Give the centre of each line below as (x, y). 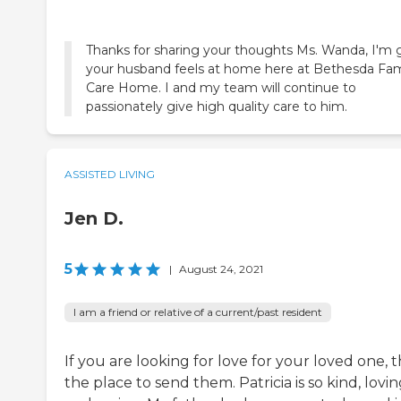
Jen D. (94, 218)
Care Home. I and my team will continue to (221, 87)
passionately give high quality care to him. (217, 106)
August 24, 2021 (221, 269)
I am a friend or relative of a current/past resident (198, 311)
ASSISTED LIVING (110, 174)
